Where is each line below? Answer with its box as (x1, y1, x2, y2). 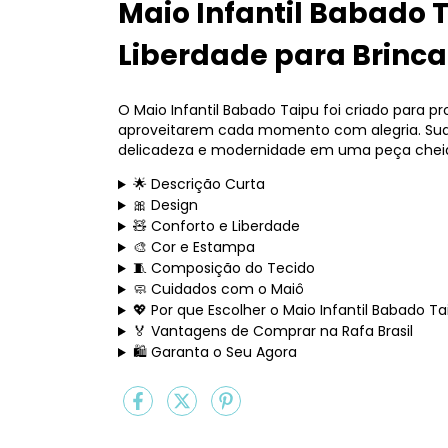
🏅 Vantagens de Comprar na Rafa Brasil (132, 321, 413, 342)
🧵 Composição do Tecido (132, 258, 315, 279)
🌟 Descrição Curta (132, 174, 265, 195)
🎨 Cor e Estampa (132, 237, 255, 258)
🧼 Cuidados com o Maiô (132, 279, 304, 300)
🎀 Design (132, 195, 198, 216)
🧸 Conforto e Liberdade (132, 216, 300, 237)
